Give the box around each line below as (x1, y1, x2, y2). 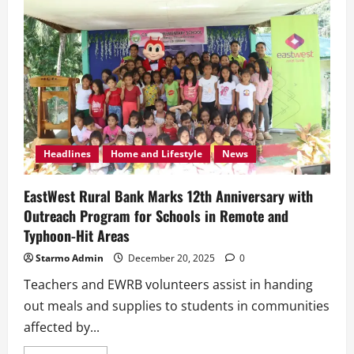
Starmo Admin (36, 250, 104, 265)
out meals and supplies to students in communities (24, 296, 330, 314)
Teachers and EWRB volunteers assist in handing (24, 275, 313, 293)
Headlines (43, 146, 91, 160)
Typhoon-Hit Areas (24, 224, 130, 246)
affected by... (24, 318, 100, 336)
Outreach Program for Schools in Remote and (24, 205, 288, 226)
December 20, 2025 (126, 250, 217, 265)
